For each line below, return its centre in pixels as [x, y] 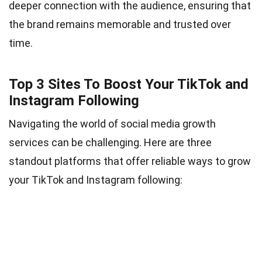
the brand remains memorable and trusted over [120, 24]
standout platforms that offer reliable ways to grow [130, 161]
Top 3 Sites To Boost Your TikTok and [129, 84]
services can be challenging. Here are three [110, 142]
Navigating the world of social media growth [112, 123]
